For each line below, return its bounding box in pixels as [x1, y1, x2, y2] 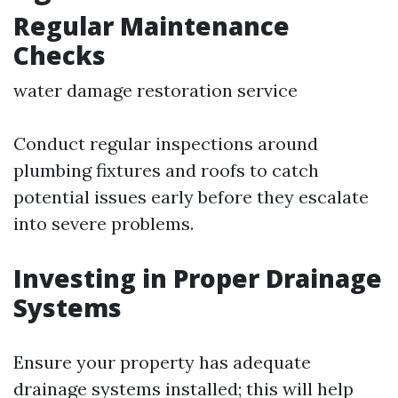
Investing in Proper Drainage [13, 260, 382, 295]
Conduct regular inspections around [13, 131, 318, 155]
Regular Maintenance [13, 8, 290, 43]
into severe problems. [13, 211, 194, 235]
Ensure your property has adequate [13, 350, 311, 373]
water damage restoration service [13, 78, 298, 101]
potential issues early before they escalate [13, 185, 369, 208]
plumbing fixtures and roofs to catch [13, 158, 319, 181]
